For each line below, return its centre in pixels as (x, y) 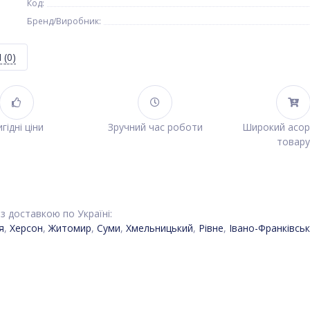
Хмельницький (159, 228)
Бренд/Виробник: (64, 21)
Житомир (70, 228)
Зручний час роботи (155, 127)
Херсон (26, 228)
